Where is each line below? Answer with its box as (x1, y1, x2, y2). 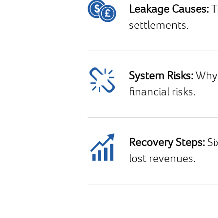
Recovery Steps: (129, 137, 207, 149)
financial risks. (129, 86, 196, 99)
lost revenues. (129, 153, 196, 165)
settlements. (129, 19, 189, 32)
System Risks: (129, 70, 196, 83)
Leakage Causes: (129, 3, 211, 16)
